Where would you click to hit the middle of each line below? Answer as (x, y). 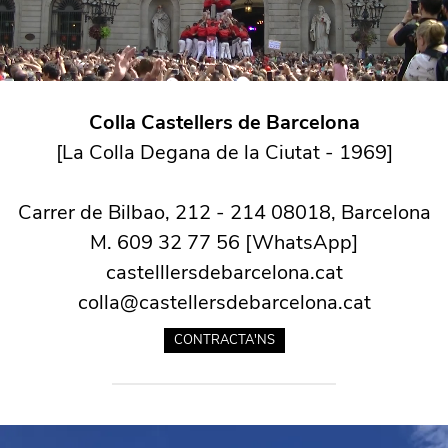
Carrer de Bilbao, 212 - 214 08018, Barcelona (224, 213)
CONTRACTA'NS (224, 340)
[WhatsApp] (299, 243)
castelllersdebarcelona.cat (224, 273)
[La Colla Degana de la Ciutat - (194, 153)
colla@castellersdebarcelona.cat (224, 303)
